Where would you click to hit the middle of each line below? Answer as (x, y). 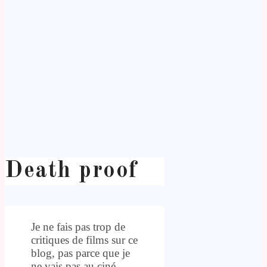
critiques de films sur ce (84, 240)
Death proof (71, 171)
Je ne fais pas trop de (78, 226)
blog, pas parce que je (80, 253)
